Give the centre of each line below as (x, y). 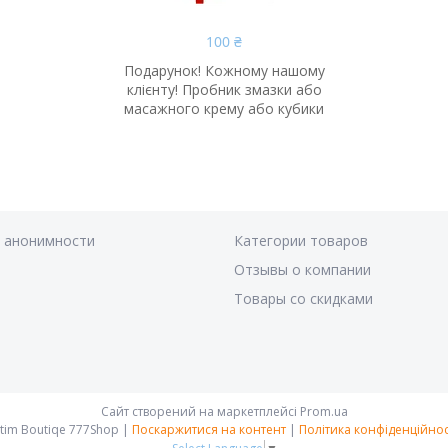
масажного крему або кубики (224, 109)
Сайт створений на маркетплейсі (200, 412)
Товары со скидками (303, 299)
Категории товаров (300, 241)
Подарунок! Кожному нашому (224, 71)
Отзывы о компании (302, 270)
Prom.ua (323, 412)
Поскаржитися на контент (209, 430)
